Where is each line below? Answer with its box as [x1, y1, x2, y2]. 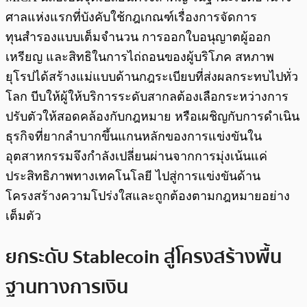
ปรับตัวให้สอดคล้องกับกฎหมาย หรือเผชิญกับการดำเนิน [5, 110, 299, 124]
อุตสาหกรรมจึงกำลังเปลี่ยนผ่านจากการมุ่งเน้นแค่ [5, 149, 267, 164]
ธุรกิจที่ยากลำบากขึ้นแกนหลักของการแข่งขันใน [5, 130, 262, 144]
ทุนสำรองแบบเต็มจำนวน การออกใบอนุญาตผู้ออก [5, 30, 271, 45]
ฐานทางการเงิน [5, 271, 128, 302]
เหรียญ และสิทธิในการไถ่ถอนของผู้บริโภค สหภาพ [5, 50, 274, 64]
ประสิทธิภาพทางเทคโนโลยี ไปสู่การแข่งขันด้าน [5, 169, 260, 184]
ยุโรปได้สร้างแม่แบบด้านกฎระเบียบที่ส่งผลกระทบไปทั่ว [5, 70, 298, 84]
